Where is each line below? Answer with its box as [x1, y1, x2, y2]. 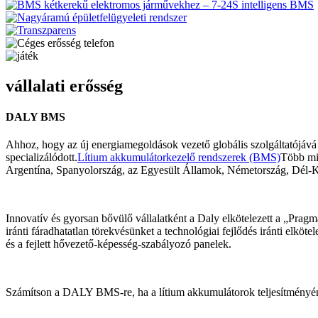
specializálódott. [6, 151, 77, 164]
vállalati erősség [6, 76, 123, 95]
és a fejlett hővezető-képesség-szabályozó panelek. [6, 238, 231, 251]
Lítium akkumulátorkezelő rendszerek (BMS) [77, 151, 280, 164]
